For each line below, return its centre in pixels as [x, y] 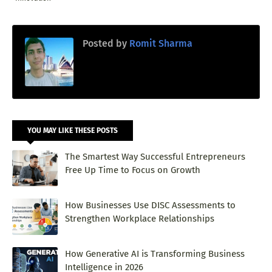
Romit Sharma [160, 43]
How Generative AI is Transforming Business [155, 253]
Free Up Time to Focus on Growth [133, 170]
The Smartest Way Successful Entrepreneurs [155, 156]
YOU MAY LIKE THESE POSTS [73, 130]
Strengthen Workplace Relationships [140, 218]
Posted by [105, 43]
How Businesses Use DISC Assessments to [150, 205]
